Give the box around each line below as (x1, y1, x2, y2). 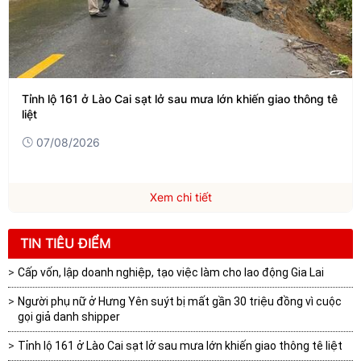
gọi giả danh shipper (18, 309, 120, 323)
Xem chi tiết (149, 189, 212, 204)
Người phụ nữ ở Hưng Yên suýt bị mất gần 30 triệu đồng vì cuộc (18, 294, 342, 308)
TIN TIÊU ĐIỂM (20, 234, 110, 251)
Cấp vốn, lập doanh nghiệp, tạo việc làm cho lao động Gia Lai (18, 265, 324, 279)
